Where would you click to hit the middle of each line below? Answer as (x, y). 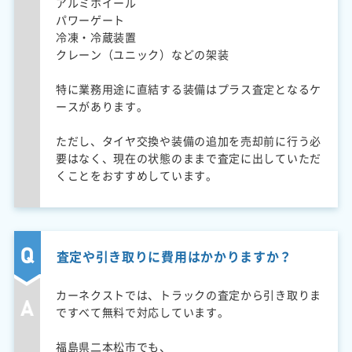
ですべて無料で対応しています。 (142, 312)
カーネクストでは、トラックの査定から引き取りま (188, 294)
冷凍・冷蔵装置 (96, 37)
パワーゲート (90, 19)
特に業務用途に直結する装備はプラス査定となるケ (188, 88)
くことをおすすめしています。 (136, 175)
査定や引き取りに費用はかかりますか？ (174, 256)
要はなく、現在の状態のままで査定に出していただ (188, 158)
